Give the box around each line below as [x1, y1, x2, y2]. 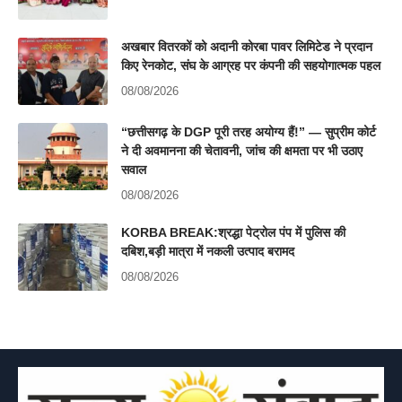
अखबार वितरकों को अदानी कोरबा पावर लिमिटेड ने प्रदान [121, 39, 372, 55]
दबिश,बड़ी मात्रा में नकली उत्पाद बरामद [121, 244, 294, 259]
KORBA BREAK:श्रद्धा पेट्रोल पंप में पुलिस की [121, 225, 345, 240]
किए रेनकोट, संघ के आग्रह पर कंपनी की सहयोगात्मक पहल [121, 58, 380, 74]
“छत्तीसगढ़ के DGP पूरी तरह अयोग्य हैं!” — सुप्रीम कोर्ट [121, 125, 376, 140]
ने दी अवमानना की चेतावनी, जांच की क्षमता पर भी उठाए [121, 144, 363, 159]
